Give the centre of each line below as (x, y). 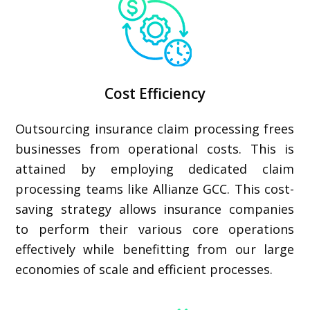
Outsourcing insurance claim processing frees (155, 129)
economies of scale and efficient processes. (144, 269)
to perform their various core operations (155, 229)
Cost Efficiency (155, 93)
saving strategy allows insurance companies (155, 209)
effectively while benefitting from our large (155, 249)
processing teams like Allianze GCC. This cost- (155, 189)
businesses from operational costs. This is (155, 149)
